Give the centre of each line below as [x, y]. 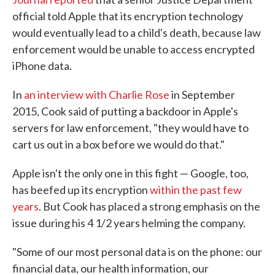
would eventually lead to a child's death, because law [137, 33]
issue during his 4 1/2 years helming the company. [129, 223]
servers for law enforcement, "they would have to [130, 128]
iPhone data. [42, 66]
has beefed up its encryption [81, 190]
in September [202, 95]
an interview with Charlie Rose [97, 95]
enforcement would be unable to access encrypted [134, 49]
